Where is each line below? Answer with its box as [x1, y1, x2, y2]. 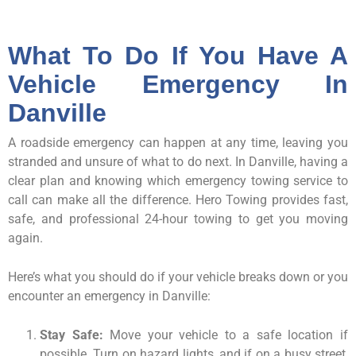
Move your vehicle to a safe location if [103, 327, 349, 342]
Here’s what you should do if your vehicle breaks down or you [8, 269, 348, 284]
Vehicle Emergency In [8, 69, 348, 99]
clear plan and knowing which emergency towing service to [8, 172, 348, 188]
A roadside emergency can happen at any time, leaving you [8, 134, 348, 150]
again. [8, 230, 43, 246]
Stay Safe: [40, 327, 103, 342]
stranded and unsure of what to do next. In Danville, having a [8, 153, 348, 169]
